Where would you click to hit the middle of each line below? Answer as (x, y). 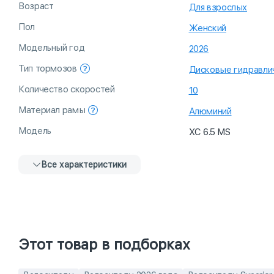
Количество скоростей (67, 90)
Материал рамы (52, 110)
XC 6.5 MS (209, 132)
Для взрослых (218, 8)
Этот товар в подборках (104, 245)
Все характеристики (84, 165)
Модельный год (52, 48)
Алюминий (210, 112)
